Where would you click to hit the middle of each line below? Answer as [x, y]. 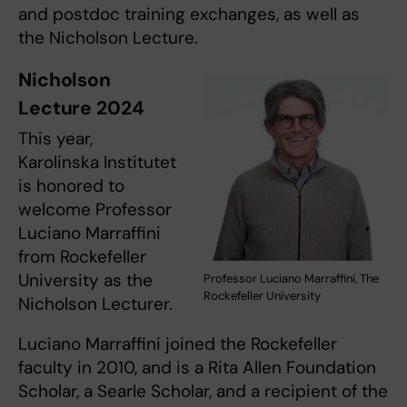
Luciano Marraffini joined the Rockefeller [178, 344]
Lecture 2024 [81, 109]
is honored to [71, 186]
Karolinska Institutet [97, 163]
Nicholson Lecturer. [95, 304]
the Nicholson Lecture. [108, 38]
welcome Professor [95, 210]
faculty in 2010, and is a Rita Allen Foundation [197, 368]
